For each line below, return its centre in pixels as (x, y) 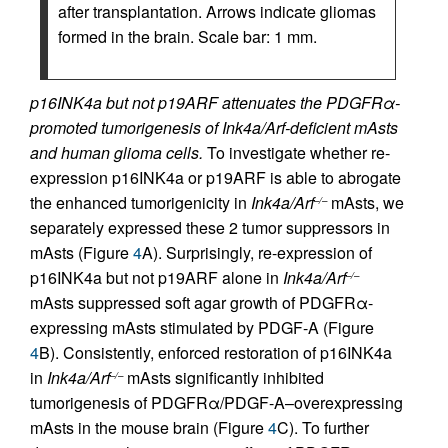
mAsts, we (365, 202)
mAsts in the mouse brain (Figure (149, 427)
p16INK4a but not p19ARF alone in (156, 277)
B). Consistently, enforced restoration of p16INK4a (215, 352)
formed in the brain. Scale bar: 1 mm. (187, 36)
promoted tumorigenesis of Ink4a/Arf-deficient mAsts (214, 127)
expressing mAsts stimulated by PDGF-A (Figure (202, 327)
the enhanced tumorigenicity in (140, 202)
